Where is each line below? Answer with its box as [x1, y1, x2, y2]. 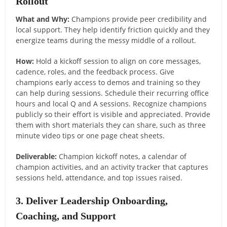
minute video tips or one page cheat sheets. [16, 130, 165, 140]
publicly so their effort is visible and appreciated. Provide [16, 109, 211, 119]
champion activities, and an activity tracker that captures [16, 162, 209, 172]
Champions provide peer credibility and [69, 14, 207, 24]
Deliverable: [16, 151, 57, 161]
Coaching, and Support [16, 210, 117, 221]
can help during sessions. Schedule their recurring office [16, 88, 209, 98]
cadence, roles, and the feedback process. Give [16, 66, 175, 77]
